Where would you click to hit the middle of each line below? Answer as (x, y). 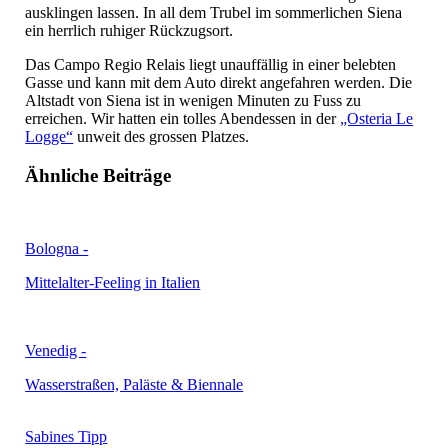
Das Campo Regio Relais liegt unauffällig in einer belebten (211, 65)
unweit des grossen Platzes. (161, 137)
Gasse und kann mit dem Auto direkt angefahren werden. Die (219, 83)
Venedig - (56, 350)
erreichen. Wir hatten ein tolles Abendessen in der (183, 119)
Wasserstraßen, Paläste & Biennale (134, 384)
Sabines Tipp (66, 436)
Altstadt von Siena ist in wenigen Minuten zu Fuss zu (193, 101)
